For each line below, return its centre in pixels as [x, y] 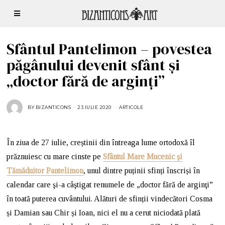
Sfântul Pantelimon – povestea [109, 49]
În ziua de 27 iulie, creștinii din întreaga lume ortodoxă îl [101, 142]
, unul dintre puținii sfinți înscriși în [142, 171]
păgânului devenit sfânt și [93, 65]
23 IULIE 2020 [94, 107]
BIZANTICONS [53, 107]
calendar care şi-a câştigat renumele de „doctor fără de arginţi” [110, 185]
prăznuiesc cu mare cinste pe [55, 156]
